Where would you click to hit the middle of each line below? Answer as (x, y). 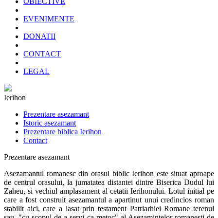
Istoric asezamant (50, 123)
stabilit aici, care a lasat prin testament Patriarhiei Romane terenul (109, 209)
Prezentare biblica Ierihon (63, 132)
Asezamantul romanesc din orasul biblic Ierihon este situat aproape (109, 173)
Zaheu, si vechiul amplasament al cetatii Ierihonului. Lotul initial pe (109, 191)
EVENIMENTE (49, 19)
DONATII (39, 36)
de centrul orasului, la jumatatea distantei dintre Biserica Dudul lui (109, 182)
